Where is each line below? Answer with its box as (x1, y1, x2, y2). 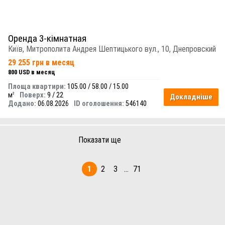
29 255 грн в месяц (8, 58, 74, 68)
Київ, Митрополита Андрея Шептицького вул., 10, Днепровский (8, 44, 216, 54)
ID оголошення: (74, 99, 124, 108)
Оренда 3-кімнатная (8, 33, 86, 45)
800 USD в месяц (8, 68, 55, 76)
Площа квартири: (8, 82, 66, 91)
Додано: (8, 99, 38, 108)
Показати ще (72, 135, 121, 145)
